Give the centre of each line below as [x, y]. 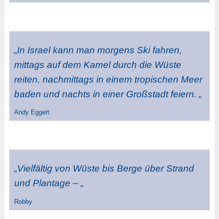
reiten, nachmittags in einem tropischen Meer [108, 79]
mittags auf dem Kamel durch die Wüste [98, 65]
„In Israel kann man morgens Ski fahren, [98, 50]
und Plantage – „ [49, 183]
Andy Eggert [32, 112]
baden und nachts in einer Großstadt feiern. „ [108, 94]
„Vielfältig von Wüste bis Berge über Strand [104, 169]
